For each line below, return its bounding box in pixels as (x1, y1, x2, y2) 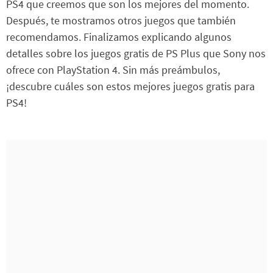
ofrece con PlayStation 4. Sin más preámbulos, (6, 63, 220, 77)
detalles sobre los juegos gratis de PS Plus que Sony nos (6, 46, 266, 61)
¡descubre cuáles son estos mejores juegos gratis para (6, 79, 255, 94)
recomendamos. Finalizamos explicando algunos (6, 30, 232, 44)
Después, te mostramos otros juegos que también (6, 13, 236, 28)
